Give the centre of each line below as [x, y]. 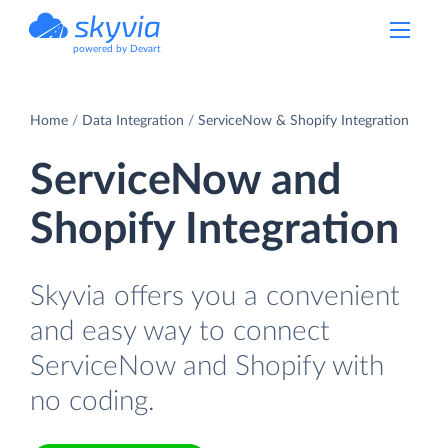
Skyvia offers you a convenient [215, 296]
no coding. [92, 401]
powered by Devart [117, 49]
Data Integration [133, 120]
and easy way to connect [180, 331]
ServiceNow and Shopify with [207, 366]
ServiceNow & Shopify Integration [303, 120]
